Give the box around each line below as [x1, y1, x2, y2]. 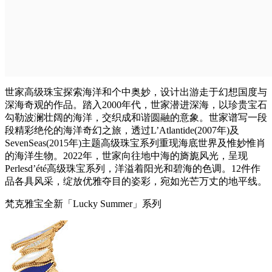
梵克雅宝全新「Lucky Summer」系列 [5, 198, 161, 209]
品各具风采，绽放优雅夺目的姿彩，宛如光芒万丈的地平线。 [5, 175, 267, 186]
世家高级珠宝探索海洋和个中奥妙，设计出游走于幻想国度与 [5, 86, 267, 97]
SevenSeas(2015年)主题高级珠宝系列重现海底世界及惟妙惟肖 [5, 137, 266, 148]
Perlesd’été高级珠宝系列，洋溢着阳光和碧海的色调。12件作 [5, 163, 260, 174]
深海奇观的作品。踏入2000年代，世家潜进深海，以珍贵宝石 [5, 99, 267, 110]
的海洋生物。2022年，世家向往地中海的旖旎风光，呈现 [5, 150, 248, 161]
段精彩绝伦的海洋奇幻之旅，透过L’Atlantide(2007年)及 [5, 124, 239, 135]
